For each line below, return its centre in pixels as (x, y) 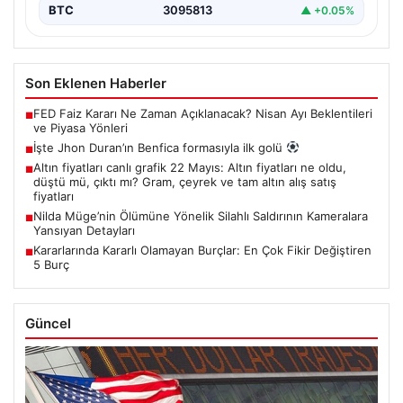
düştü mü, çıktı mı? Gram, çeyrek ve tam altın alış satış (185, 182)
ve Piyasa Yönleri (81, 128)
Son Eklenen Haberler (96, 84)
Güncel (48, 324)
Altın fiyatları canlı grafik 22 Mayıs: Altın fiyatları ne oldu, (190, 168)
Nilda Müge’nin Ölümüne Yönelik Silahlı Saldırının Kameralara (201, 216)
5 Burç (51, 265)
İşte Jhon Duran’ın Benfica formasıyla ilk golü (160, 148)
